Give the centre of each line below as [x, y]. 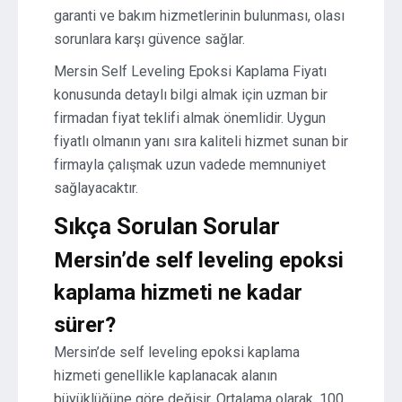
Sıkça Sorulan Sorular [167, 226]
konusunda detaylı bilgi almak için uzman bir [191, 95]
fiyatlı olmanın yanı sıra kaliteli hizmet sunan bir [201, 141]
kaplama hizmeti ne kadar [178, 293]
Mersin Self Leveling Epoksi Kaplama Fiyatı [190, 71]
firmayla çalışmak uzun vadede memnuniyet [190, 165]
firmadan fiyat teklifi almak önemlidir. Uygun [190, 118]
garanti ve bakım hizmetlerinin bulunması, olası [199, 16]
